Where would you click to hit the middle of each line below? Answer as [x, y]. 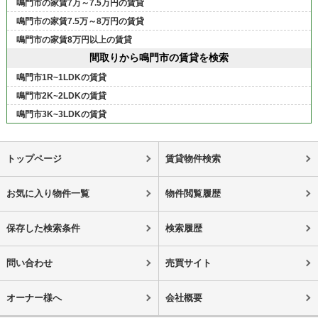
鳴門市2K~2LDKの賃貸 [61, 96]
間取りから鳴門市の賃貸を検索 [159, 58]
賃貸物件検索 [193, 159]
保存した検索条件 [43, 229]
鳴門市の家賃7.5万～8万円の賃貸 [80, 22]
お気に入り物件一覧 [48, 194]
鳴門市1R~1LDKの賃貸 [61, 78]
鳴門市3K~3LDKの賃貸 [61, 115]
